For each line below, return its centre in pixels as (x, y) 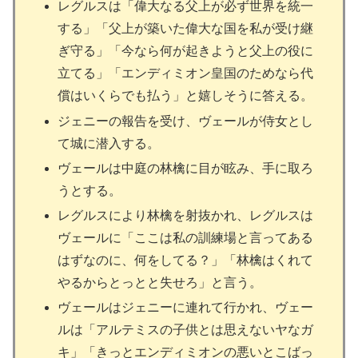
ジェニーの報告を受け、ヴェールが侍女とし (186, 121)
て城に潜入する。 (109, 143)
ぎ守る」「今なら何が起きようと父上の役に (186, 51)
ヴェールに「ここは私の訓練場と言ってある (186, 237)
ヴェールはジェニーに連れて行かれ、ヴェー (186, 308)
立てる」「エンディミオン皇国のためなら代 (186, 74)
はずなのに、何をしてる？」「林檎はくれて (186, 260)
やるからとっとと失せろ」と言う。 (160, 282)
